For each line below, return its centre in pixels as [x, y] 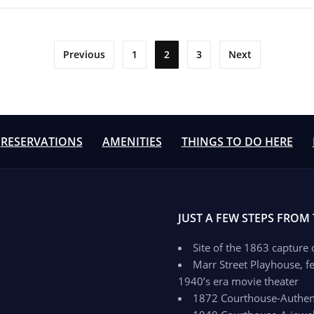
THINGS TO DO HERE [237, 142]
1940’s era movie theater [238, 281]
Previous [84, 54]
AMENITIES [132, 142]
